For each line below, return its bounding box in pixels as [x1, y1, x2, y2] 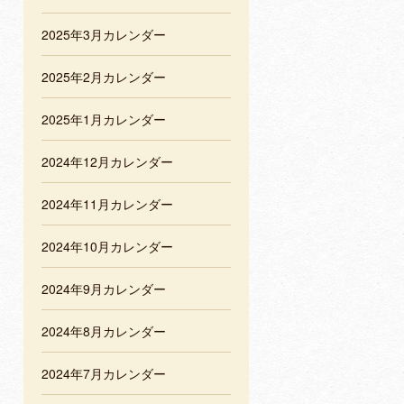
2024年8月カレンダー [41, 322, 166, 341]
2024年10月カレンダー [41, 237, 173, 256]
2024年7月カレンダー [41, 364, 166, 383]
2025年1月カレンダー [41, 110, 166, 129]
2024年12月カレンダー [41, 152, 173, 171]
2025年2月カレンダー [41, 68, 166, 87]
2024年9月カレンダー [41, 280, 166, 298]
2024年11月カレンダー [41, 195, 173, 214]
